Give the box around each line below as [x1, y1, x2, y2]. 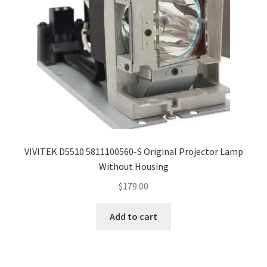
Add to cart [110, 210, 157, 223]
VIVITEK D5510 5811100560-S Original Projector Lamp [24, 145, 243, 157]
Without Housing [98, 160, 169, 172]
